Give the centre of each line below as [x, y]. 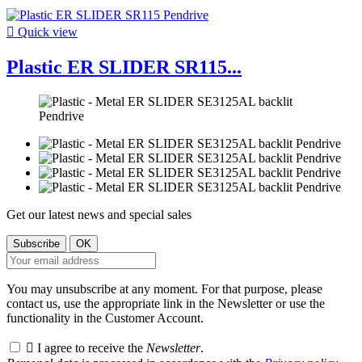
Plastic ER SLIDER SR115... [124, 67]
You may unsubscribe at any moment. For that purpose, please [164, 289]
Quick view [46, 32]
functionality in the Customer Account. [105, 318]
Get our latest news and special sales [99, 215]
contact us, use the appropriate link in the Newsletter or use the [166, 304]
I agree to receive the [92, 348]
